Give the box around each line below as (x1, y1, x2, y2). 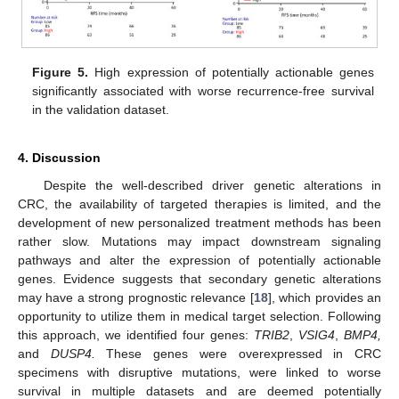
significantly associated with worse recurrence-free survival (32, 83, 374, 98)
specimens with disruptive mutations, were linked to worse (18, 364, 381, 379)
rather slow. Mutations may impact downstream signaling (18, 233, 381, 248)
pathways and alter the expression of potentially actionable (18, 252, 381, 267)
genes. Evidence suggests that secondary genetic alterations (18, 271, 381, 286)
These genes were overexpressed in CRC (94, 346, 382, 361)
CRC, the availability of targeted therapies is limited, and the (18, 196, 381, 211)
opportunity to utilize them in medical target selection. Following (18, 308, 381, 323)
